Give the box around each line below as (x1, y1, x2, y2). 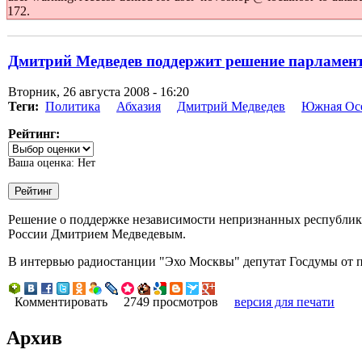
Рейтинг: (8, 127, 60, 141)
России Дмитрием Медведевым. (8, 227, 186, 242)
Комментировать (15, 295, 107, 309)
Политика (45, 99, 100, 114)
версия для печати (234, 295, 335, 309)
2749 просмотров (124, 295, 218, 309)
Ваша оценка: (8, 157, 78, 170)
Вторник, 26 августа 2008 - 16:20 (8, 85, 189, 99)
